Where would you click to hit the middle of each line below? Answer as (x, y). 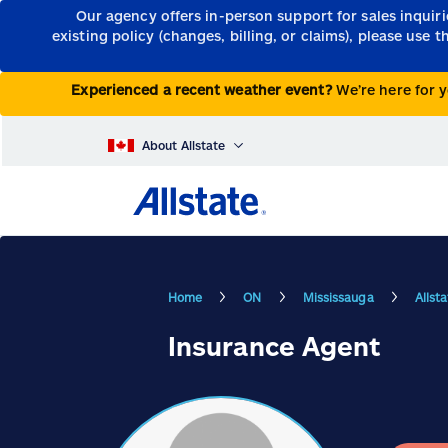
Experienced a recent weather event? (203, 90)
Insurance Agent (274, 346)
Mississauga (338, 296)
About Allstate (184, 145)
